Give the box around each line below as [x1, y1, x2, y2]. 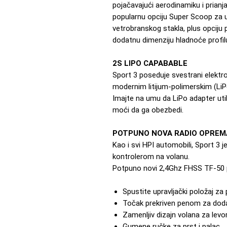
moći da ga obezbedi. [112, 105, 183, 115]
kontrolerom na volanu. [112, 152, 192, 161]
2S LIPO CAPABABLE [112, 58, 187, 68]
